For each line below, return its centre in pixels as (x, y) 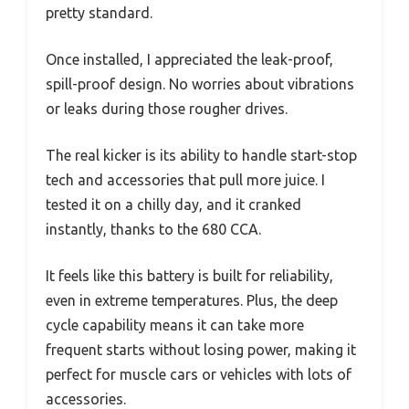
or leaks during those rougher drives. (167, 108)
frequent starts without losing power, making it (201, 349)
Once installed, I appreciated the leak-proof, (189, 59)
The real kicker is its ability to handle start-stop (201, 155)
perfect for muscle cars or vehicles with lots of (199, 374)
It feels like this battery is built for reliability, (189, 275)
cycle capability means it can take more (175, 325)
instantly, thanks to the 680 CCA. (153, 229)
